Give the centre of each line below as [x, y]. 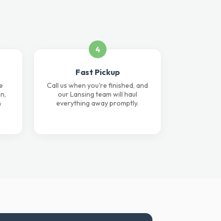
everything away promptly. [97, 103]
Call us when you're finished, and [97, 85]
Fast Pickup [97, 72]
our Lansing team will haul [97, 94]
